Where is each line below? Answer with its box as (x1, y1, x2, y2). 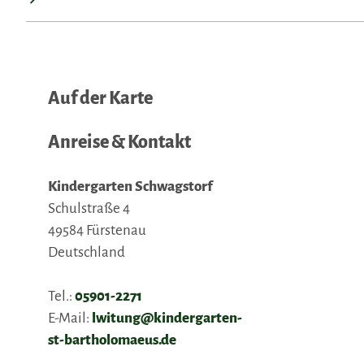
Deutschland (48, 245, 125, 260)
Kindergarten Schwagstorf (48, 179, 213, 194)
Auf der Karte (48, 89, 153, 108)
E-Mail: (48, 310, 92, 326)
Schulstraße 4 (48, 201, 130, 216)
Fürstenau (86, 223, 146, 238)
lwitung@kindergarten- (92, 310, 242, 326)
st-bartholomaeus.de (48, 332, 176, 348)
